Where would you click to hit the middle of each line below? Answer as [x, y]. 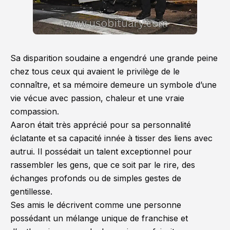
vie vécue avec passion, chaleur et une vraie [97, 98]
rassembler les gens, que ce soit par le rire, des [103, 165]
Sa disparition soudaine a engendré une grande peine [114, 58]
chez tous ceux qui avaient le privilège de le [95, 71]
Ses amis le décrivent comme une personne [96, 205]
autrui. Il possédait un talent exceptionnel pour [101, 151]
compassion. [35, 111]
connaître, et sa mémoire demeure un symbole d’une [113, 85]
